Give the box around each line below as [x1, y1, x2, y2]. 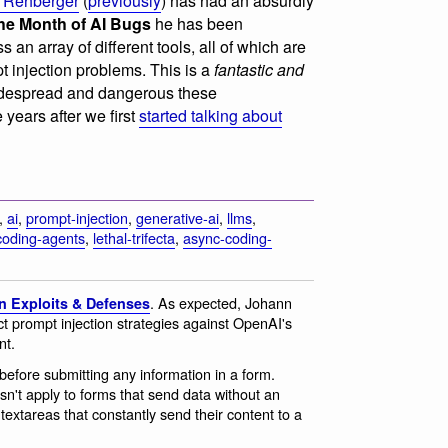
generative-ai [136, 206, 219, 228]
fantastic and [214, 57, 304, 81]
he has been [151, 11, 243, 35]
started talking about [139, 103, 282, 127]
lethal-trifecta [93, 226, 175, 248]
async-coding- [183, 226, 272, 248]
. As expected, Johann [150, 291, 292, 313]
